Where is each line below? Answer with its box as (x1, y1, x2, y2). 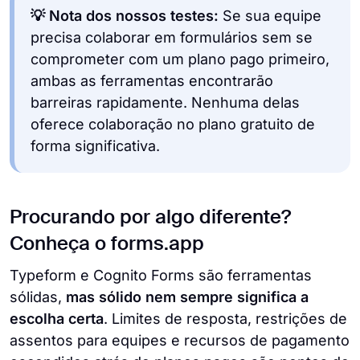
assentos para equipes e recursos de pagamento (10, 331, 350, 349)
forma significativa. (31, 137, 160, 154)
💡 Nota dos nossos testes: (31, 6, 219, 24)
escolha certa (10, 309, 104, 327)
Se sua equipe (219, 6, 321, 24)
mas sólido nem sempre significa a (66, 288, 309, 305)
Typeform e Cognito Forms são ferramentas (10, 266, 312, 284)
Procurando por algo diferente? (10, 207, 291, 227)
